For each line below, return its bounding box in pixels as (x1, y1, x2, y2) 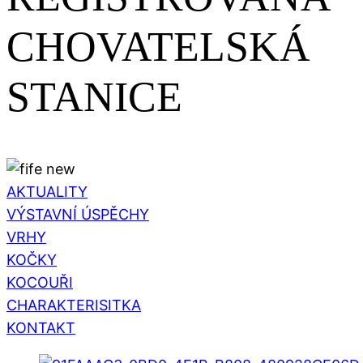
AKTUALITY (6, 182, 88, 200)
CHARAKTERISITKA (6, 296, 141, 314)
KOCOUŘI (6, 273, 73, 291)
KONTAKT (6, 318, 75, 336)
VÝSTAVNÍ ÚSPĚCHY (6, 205, 149, 223)
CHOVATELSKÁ (6, 23, 310, 70)
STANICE (6, 74, 182, 121)
